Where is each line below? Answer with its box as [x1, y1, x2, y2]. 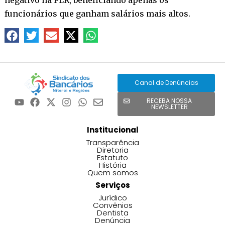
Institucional [86, 125, 139, 136]
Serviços [95, 180, 130, 191]
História [98, 160, 127, 171]
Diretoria [96, 145, 129, 156]
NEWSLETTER [151, 102, 188, 111]
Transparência [86, 137, 139, 148]
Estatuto [97, 152, 128, 163]
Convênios [92, 200, 133, 211]
